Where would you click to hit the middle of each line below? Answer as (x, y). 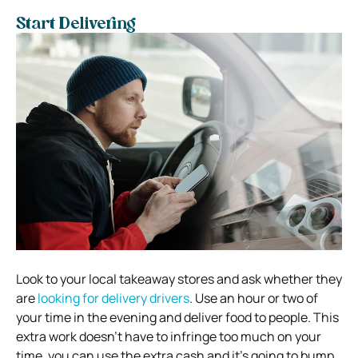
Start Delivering (76, 24)
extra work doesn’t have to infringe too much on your (169, 336)
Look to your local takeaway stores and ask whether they (179, 278)
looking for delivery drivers (113, 298)
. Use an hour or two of (254, 298)
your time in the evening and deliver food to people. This (177, 317)
